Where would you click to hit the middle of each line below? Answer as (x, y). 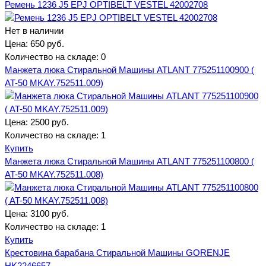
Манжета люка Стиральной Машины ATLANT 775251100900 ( (129, 69)
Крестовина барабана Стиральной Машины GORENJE (117, 252)
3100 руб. (50, 213)
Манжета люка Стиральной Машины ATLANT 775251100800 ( (129, 161)
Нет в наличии (34, 30)
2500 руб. (50, 122)
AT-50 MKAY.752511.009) (54, 83)
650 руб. (47, 43)
